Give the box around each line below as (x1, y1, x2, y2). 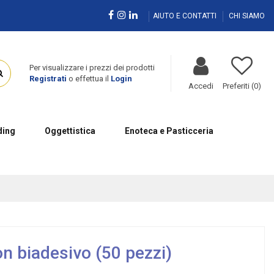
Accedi (188, 81, 213, 91)
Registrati (29, 74, 67, 84)
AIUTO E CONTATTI (153, 11, 218, 20)
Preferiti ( (222, 81, 254, 91)
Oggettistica (44, 125, 95, 136)
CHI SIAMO (229, 11, 265, 20)
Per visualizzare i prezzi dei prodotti (29, 63, 155, 73)
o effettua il (66, 74, 111, 84)
